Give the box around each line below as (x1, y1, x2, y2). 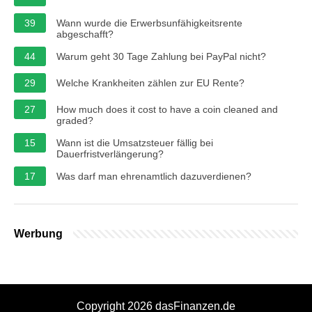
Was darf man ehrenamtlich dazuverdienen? (56, 170, 251, 182)
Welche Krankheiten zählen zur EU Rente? (56, 77, 244, 88)
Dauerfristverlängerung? (56, 148, 164, 159)
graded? (56, 114, 93, 126)
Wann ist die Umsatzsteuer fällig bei (56, 136, 213, 148)
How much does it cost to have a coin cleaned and (56, 103, 278, 115)
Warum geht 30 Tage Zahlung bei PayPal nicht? (56, 50, 266, 62)
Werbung (14, 227, 63, 240)
